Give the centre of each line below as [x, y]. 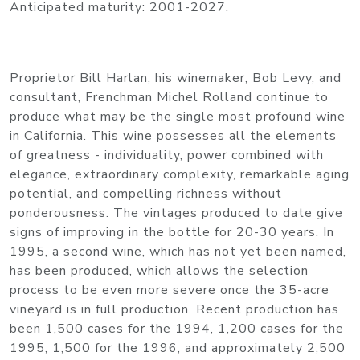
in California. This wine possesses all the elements [173, 136]
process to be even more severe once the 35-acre [170, 290]
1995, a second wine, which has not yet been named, [178, 252]
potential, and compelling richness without [146, 194]
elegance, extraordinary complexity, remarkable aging [180, 175]
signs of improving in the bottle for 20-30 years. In [172, 233]
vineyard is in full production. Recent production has [174, 310]
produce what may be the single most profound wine [178, 117]
